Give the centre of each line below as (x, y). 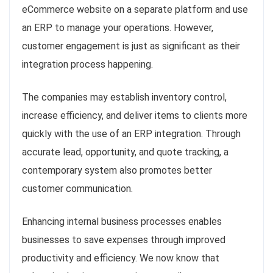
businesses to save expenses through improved (124, 240)
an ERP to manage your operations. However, (118, 28)
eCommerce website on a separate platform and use (135, 10)
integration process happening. (87, 65)
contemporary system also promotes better (117, 171)
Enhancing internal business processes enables (122, 222)
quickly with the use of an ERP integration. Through (131, 134)
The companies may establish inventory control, (124, 97)
